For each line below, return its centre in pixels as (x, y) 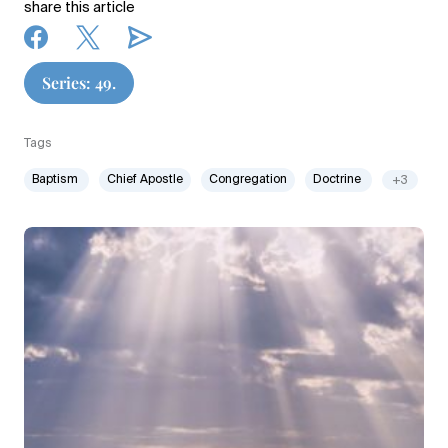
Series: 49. (79, 82)
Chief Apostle (145, 179)
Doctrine (338, 179)
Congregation (248, 179)
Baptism (56, 179)
